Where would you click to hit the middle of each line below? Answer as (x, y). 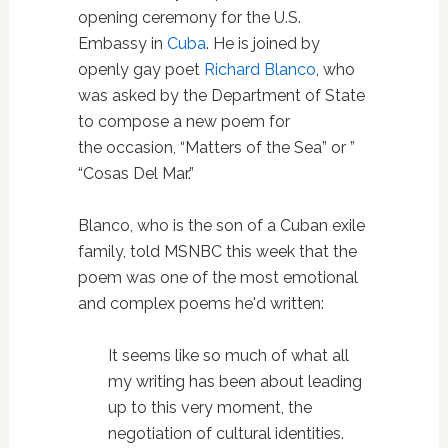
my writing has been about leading (234, 382)
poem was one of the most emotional (217, 278)
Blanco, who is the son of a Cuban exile (221, 226)
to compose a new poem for (183, 122)
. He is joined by (262, 44)
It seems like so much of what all (228, 356)
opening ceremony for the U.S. (189, 18)
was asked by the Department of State (221, 96)
